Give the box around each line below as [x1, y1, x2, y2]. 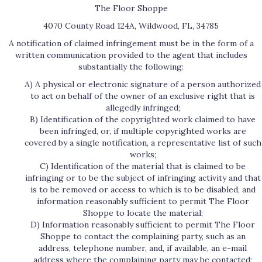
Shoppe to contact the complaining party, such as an [40, 231, 246, 242]
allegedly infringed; [105, 102, 180, 113]
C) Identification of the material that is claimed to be [40, 161, 246, 172]
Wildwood [139, 20, 178, 32]
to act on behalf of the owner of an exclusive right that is [30, 91, 255, 102]
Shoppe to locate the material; [82, 208, 203, 219]
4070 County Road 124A [43, 20, 135, 32]
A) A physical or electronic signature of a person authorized [25, 79, 261, 90]
